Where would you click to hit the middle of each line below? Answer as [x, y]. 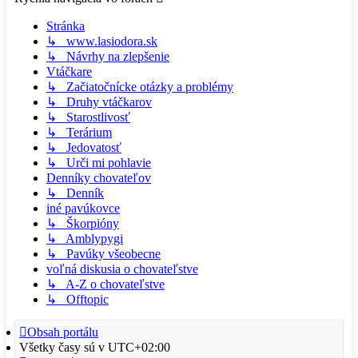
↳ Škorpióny [83, 223]
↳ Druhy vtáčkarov [99, 101]
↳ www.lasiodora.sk [102, 41]
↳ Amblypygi [85, 238]
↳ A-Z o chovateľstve [105, 284]
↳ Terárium [79, 132]
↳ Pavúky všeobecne [103, 253]
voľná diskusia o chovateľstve [122, 268]
